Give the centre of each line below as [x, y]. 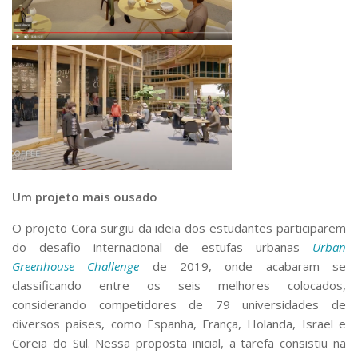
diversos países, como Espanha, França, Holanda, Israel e [179, 323]
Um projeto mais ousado [85, 196]
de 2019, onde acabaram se [243, 266]
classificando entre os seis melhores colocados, [179, 285]
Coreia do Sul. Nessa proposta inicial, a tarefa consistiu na [179, 342]
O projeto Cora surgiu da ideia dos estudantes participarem [179, 227]
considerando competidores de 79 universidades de [179, 304]
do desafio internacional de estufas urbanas [162, 247]
